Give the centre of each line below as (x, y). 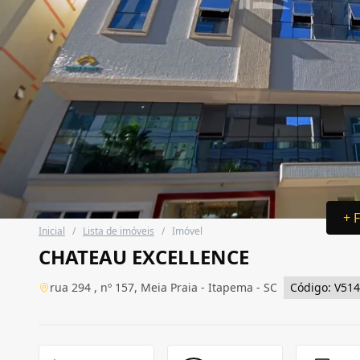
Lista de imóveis (119, 231)
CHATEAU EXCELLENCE (144, 257)
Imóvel (187, 231)
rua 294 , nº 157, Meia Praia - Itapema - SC (164, 287)
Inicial (52, 231)
